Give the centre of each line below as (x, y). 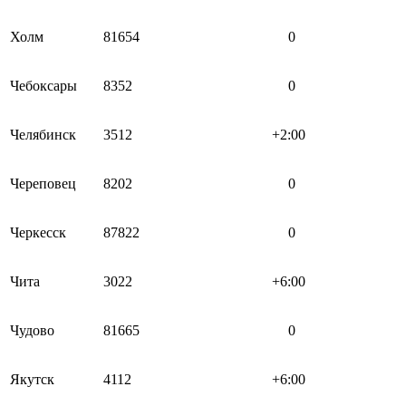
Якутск (32, 379)
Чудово (32, 330)
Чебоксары (43, 85)
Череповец (43, 183)
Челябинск (43, 134)
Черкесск (38, 232)
